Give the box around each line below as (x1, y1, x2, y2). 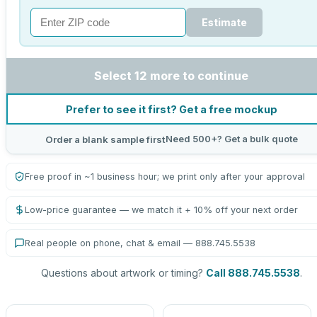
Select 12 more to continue (94, 69, 248, 83)
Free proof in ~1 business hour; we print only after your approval (25, 171, 305, 182)
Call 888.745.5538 (205, 267, 300, 279)
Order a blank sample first (45, 133, 166, 145)
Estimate (201, 16, 247, 28)
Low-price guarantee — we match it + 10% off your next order (25, 204, 298, 215)
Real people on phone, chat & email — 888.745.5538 (25, 238, 255, 248)
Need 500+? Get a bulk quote (165, 133, 298, 144)
